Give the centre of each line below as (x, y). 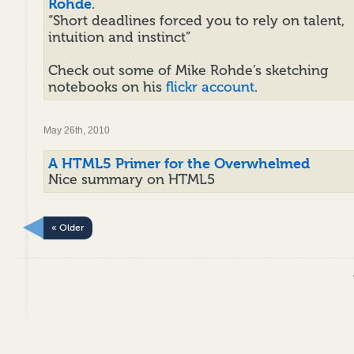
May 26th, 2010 (77, 130)
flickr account (210, 87)
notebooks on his (107, 87)
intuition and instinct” (119, 38)
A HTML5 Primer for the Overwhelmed (179, 163)
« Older (68, 228)
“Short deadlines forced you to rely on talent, (196, 21)
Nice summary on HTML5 (132, 180)
